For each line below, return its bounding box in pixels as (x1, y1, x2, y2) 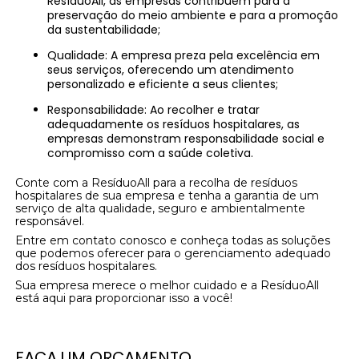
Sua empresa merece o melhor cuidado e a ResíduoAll (15, 278, 320, 293)
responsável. (15, 214, 85, 229)
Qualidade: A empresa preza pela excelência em (47, 47, 58, 64)
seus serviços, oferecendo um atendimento (47, 62, 295, 79)
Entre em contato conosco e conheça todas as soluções (15, 233, 331, 248)
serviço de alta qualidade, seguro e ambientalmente (15, 201, 306, 216)
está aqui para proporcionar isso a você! (15, 291, 233, 306)
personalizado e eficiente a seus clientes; (47, 76, 279, 93)
